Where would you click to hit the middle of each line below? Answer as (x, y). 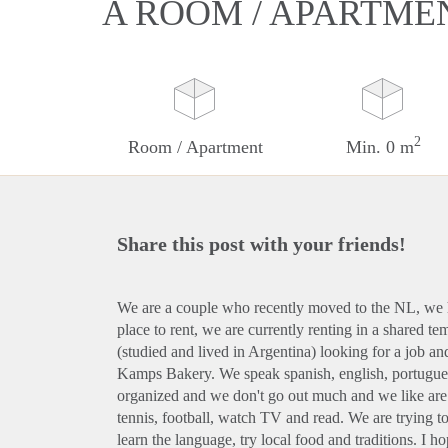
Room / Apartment (196, 147)
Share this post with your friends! (261, 244)
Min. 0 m (379, 147)
